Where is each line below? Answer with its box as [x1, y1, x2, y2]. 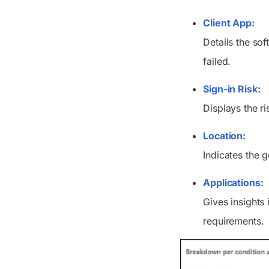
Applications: [203, 177, 264, 189]
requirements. [203, 215, 264, 228]
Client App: [203, 17, 255, 29]
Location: [203, 130, 246, 142]
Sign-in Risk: [203, 83, 261, 95]
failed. [203, 55, 231, 68]
